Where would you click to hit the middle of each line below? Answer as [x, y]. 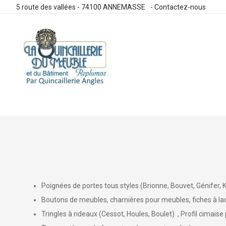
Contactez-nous [180, 7]
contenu [29, 107]
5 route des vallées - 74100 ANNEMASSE [81, 7]
